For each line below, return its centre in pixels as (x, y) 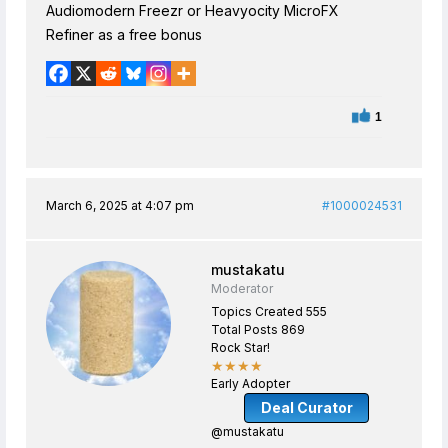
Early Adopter (250, 383)
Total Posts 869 (258, 329)
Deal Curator (306, 407)
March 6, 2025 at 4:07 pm (120, 205)
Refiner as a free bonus (124, 34)
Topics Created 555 (269, 311)
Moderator (242, 288)
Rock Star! (240, 347)
